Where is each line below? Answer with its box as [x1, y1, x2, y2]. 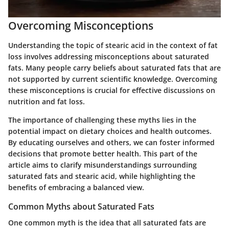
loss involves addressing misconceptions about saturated [8, 51, 209, 61]
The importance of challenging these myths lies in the [8, 114, 196, 125]
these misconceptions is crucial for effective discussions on [8, 85, 215, 95]
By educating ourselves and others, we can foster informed [8, 137, 215, 147]
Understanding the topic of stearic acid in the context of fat [8, 40, 218, 50]
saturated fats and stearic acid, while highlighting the [8, 171, 195, 181]
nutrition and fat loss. [8, 96, 85, 106]
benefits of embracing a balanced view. [8, 182, 144, 192]
